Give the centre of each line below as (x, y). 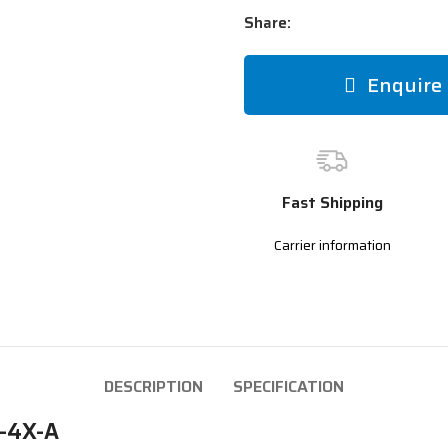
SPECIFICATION (288, 386)
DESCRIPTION (153, 386)
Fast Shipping (332, 202)
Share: (267, 23)
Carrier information (332, 245)
